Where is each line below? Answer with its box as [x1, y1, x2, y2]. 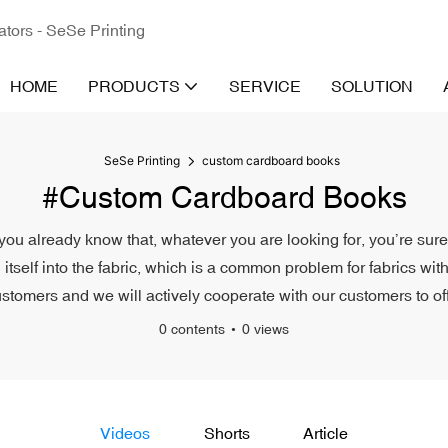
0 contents [159, 321, 225, 337]
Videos [99, 424, 150, 442]
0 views [242, 321, 289, 337]
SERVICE [229, 77, 301, 95]
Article [303, 424, 349, 442]
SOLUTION [331, 77, 413, 95]
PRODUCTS [88, 77, 180, 95]
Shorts [203, 424, 250, 442]
